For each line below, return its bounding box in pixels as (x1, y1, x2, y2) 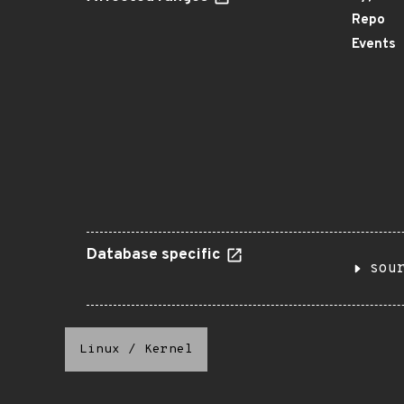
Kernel (144, 342, 193, 357)
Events (352, 36, 396, 53)
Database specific (87, 245, 225, 265)
